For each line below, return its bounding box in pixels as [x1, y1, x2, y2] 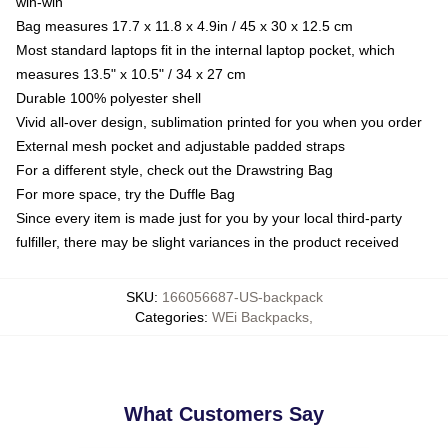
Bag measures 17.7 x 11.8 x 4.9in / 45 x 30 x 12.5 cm [16, 17, 353, 34]
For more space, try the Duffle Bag [16, 185, 235, 202]
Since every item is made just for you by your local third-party [16, 209, 402, 226]
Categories [135, 308, 204, 325]
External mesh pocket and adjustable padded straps [16, 137, 345, 154]
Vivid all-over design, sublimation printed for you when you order [16, 113, 422, 130]
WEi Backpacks [212, 308, 309, 325]
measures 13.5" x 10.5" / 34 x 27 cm [16, 65, 246, 82]
